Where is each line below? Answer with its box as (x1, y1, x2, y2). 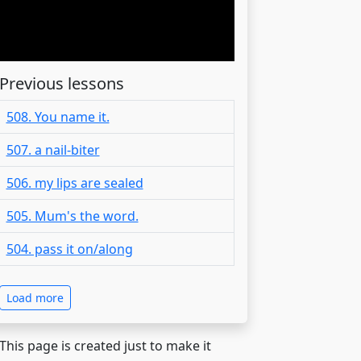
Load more (6, 289, 64, 305)
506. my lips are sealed (6, 173, 143, 192)
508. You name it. (6, 107, 110, 126)
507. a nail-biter (6, 140, 100, 159)
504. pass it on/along (6, 239, 133, 258)
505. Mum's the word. (6, 206, 139, 225)
